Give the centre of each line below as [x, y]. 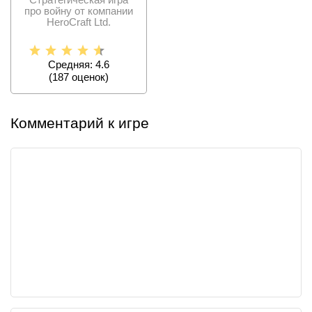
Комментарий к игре [80, 123]
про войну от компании [79, 11]
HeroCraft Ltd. [79, 22]
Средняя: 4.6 [79, 65]
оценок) [89, 77]
